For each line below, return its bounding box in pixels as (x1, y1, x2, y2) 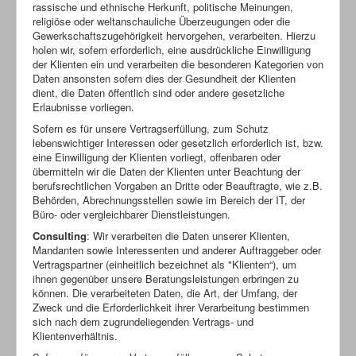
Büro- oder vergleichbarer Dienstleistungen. (33, 206, 230, 222)
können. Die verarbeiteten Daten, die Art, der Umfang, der (33, 284, 297, 300)
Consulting (33, 227, 87, 243)
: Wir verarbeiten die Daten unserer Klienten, (87, 227, 290, 243)
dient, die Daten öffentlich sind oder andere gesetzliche (33, 84, 284, 100)
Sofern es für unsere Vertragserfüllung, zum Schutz (33, 120, 269, 136)
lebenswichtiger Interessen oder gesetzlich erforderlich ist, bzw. (33, 134, 323, 150)
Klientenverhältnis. (33, 327, 118, 343)
